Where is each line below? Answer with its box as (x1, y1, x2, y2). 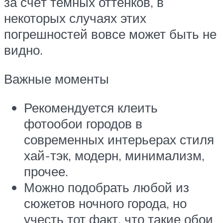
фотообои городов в (24, 115, 142, 131)
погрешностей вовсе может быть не (4, 26, 217, 42)
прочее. (24, 163, 68, 179)
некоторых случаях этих (4, 10, 146, 26)
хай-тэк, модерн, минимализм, (24, 147, 205, 163)
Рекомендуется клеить (24, 99, 158, 115)
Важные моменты (4, 71, 109, 87)
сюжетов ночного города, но (24, 195, 187, 211)
